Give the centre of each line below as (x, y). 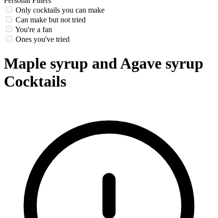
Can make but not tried (51, 20)
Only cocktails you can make (60, 10)
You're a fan (34, 30)
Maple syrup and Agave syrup (104, 63)
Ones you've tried (43, 39)
